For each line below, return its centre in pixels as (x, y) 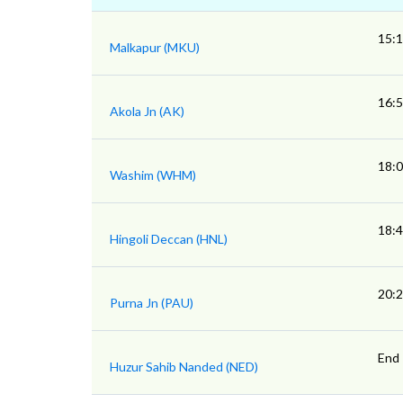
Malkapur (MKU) (155, 47)
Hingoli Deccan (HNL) (169, 239)
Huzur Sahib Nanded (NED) (184, 367)
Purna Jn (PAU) (152, 303)
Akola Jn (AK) (147, 111)
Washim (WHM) (153, 175)
